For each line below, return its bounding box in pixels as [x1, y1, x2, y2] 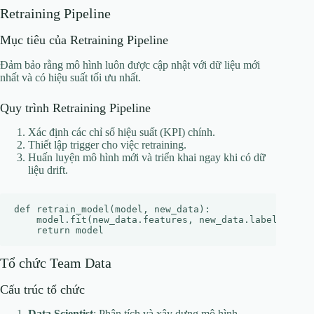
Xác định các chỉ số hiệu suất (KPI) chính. [28, 125, 215, 138]
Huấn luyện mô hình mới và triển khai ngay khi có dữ [28, 151, 266, 163]
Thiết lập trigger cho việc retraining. [28, 138, 186, 151]
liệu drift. [28, 163, 68, 176]
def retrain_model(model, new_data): [14, 203, 210, 214]
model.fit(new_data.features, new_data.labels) [14, 214, 289, 225]
